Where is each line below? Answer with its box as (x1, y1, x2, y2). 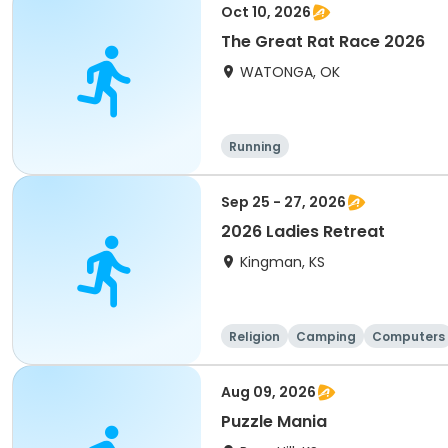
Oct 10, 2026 (221, 2, 311, 22)
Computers (372, 328, 445, 345)
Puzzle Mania (221, 410, 327, 433)
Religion (229, 328, 280, 345)
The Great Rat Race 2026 (221, 30, 425, 53)
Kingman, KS (240, 252, 325, 272)
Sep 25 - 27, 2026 (221, 192, 346, 212)
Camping (296, 328, 356, 345)
